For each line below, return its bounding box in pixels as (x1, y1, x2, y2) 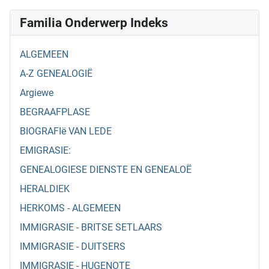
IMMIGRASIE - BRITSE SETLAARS (20, 222, 162, 234)
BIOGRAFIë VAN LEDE (20, 125, 112, 138)
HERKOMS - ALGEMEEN (20, 202, 121, 214)
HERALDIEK (20, 183, 70, 195)
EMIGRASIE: (20, 145, 71, 157)
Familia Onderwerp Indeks (20, 15, 168, 31)
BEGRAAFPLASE (20, 106, 90, 118)
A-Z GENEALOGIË (20, 68, 92, 80)
